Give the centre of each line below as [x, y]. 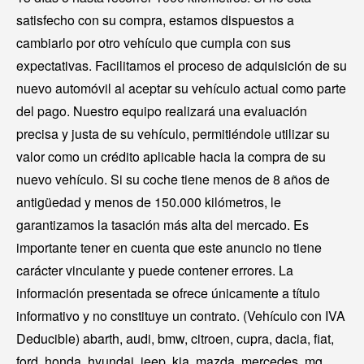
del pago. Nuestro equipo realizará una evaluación [162, 111]
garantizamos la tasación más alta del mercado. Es [162, 225]
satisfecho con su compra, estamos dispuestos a [155, 20]
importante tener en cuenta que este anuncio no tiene [169, 248]
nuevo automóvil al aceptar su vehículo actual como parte [181, 89]
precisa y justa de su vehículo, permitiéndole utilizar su [173, 134]
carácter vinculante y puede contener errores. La [155, 271]
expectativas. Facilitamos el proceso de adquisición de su [182, 66]
